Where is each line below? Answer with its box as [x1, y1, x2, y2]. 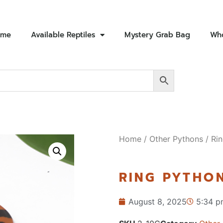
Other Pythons [149, 134, 203, 144]
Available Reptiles [30, 29, 95, 40]
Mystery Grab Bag [124, 29, 190, 40]
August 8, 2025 [128, 197, 187, 207]
